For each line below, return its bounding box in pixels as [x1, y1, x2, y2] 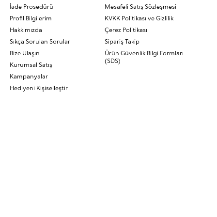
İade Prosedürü [10, 3, 53, 10]
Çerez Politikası [105, 26, 147, 33]
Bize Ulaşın [10, 49, 40, 57]
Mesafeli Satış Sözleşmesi [105, 3, 176, 10]
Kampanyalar [10, 73, 48, 80]
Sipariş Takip [105, 38, 139, 45]
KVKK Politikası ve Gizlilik [105, 15, 173, 22]
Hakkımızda [10, 26, 42, 33]
